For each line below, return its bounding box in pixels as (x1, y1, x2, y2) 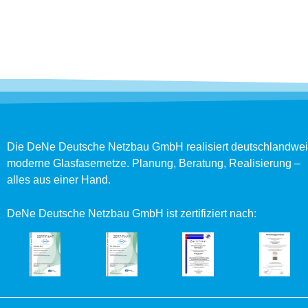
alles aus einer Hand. (7, 174, 111, 186)
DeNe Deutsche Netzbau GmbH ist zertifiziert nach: (7, 207, 256, 219)
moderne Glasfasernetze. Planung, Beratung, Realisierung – (7, 157, 303, 170)
